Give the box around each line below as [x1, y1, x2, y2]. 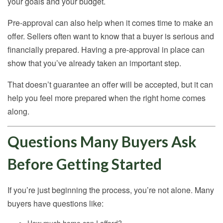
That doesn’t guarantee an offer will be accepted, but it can [7, 79, 213, 91]
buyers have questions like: [7, 198, 104, 210]
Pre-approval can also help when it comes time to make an [7, 17, 213, 29]
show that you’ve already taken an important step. [7, 57, 181, 69]
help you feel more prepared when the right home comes [7, 92, 206, 104]
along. [7, 106, 29, 117]
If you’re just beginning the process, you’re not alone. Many [7, 184, 214, 196]
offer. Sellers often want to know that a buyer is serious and [7, 30, 214, 42]
